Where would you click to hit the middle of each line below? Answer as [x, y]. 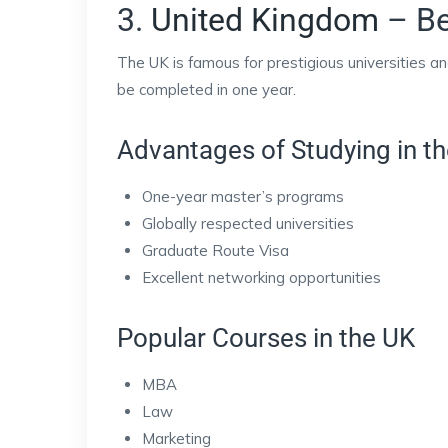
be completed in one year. [206, 89]
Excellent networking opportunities [261, 277]
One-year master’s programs [243, 196]
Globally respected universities [248, 223]
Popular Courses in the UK [266, 338]
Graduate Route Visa [215, 250]
